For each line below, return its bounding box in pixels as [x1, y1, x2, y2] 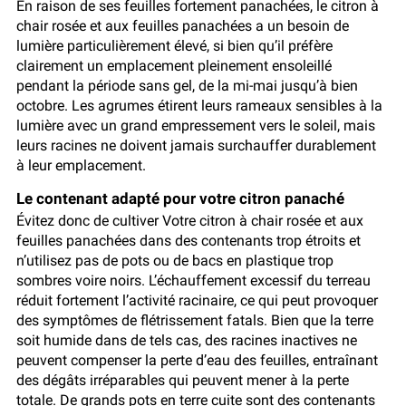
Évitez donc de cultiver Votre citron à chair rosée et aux [16, 212, 363, 230]
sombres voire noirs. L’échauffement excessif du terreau [16, 272, 371, 290]
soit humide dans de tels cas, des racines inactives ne [16, 332, 357, 350]
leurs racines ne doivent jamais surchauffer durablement [16, 137, 376, 155]
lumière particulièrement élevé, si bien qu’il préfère [16, 37, 333, 55]
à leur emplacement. [16, 157, 150, 175]
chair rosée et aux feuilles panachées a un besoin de [16, 17, 349, 35]
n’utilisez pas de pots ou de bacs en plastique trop [16, 252, 333, 270]
